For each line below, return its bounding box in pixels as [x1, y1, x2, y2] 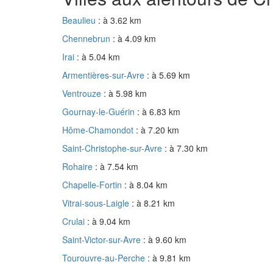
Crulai [62, 215, 87, 228]
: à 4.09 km [113, 32, 156, 45]
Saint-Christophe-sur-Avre [62, 142, 165, 155]
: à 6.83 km [137, 105, 180, 118]
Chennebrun [62, 32, 113, 45]
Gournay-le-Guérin [62, 105, 137, 118]
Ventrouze [62, 87, 104, 100]
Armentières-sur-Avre [62, 69, 147, 82]
